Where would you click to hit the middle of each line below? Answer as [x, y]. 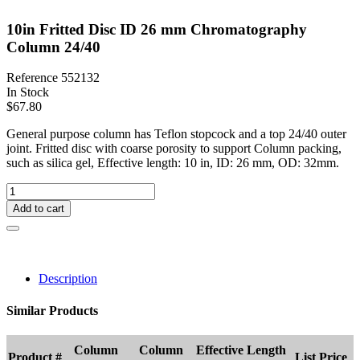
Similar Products [52, 310]
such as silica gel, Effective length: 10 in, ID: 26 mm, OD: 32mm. [173, 163]
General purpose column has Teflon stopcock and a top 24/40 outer [176, 134]
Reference [34, 78]
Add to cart [39, 209]
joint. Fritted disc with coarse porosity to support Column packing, [174, 149]
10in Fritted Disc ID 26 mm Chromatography [157, 29]
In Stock [28, 92]
